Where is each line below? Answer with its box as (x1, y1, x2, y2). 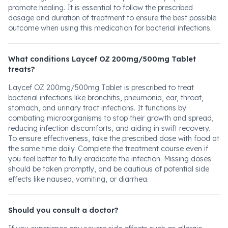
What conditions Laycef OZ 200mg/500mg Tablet (8, 54, 196, 64)
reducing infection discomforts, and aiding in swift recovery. (8, 124, 210, 133)
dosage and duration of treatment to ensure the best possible (8, 13, 216, 22)
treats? (8, 65, 35, 74)
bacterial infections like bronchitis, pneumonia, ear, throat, (8, 93, 204, 102)
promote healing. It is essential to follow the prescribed (8, 3, 193, 12)
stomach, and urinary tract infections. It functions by (8, 103, 186, 112)
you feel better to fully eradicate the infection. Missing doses (8, 154, 211, 163)
